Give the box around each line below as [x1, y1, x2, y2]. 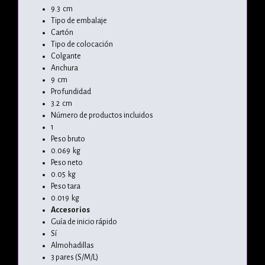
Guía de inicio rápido [51, 217, 117, 226]
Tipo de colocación [51, 40, 113, 49]
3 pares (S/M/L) [51, 253, 98, 261]
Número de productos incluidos [51, 111, 153, 119]
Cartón [51, 28, 73, 37]
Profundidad [51, 87, 91, 96]
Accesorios [51, 205, 90, 214]
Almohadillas [51, 241, 94, 250]
